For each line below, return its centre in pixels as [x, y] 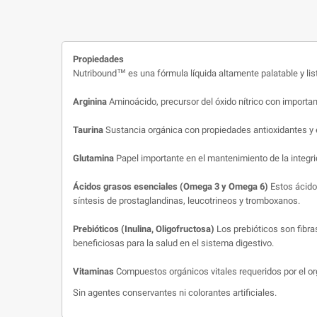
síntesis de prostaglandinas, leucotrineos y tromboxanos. [186, 200]
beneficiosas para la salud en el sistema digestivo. [173, 243]
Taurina [88, 129]
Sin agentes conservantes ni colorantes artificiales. [175, 292]
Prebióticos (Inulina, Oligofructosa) [144, 229]
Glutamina [93, 158]
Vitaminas [93, 271]
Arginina [90, 101]
